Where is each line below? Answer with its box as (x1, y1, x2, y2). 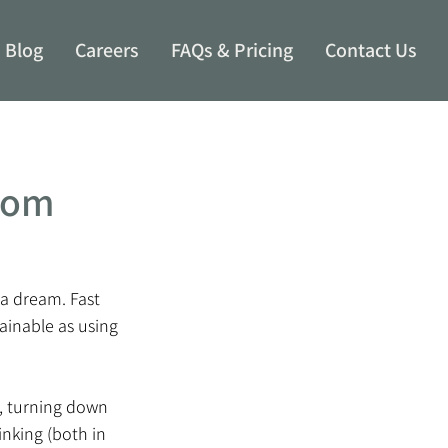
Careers (74, 36, 139, 63)
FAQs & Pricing (170, 36, 293, 63)
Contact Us (324, 36, 417, 63)
